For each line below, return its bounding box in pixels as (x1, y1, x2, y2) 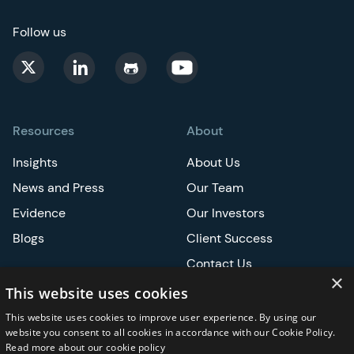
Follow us (13, 23, 66, 40)
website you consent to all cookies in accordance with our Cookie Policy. (6, 326, 336, 339)
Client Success (186, 229, 273, 247)
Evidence (13, 204, 66, 221)
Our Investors (186, 204, 265, 221)
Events (13, 318, 52, 335)
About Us (186, 153, 240, 171)
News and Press (13, 179, 104, 196)
